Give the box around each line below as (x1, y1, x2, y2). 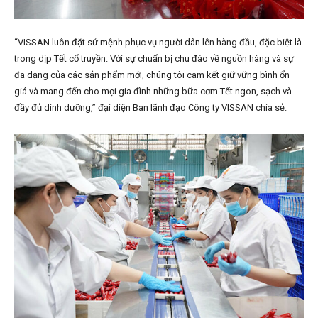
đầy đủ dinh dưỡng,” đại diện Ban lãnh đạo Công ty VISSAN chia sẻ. (14, 102, 287, 114)
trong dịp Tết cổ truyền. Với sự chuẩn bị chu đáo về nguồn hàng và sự (14, 53, 294, 65)
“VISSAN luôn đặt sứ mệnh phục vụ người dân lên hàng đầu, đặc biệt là (14, 37, 302, 48)
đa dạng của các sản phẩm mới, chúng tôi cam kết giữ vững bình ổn (14, 70, 290, 81)
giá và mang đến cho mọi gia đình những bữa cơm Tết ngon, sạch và (14, 86, 292, 97)
